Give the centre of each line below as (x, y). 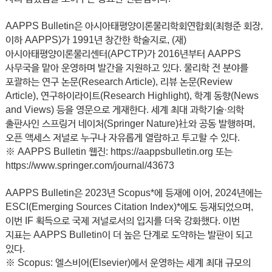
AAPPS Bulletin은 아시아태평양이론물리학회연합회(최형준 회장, (134, 26)
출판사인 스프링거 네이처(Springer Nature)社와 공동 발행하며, (130, 124)
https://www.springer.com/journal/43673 (90, 166)
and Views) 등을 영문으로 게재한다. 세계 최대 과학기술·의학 (124, 110)
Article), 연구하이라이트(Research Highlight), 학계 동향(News (132, 96)
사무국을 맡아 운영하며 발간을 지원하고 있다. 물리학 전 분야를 (127, 68)
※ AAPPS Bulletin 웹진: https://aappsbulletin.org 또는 (119, 152)
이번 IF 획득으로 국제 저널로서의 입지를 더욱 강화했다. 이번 (122, 221)
